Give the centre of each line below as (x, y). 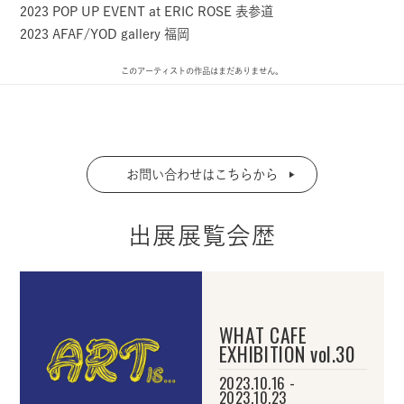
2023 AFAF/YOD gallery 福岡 (105, 34)
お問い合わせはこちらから (202, 174)
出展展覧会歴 (202, 236)
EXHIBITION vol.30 (287, 353)
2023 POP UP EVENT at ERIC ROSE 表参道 (147, 12)
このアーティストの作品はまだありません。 (202, 71)
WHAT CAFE (263, 334)
